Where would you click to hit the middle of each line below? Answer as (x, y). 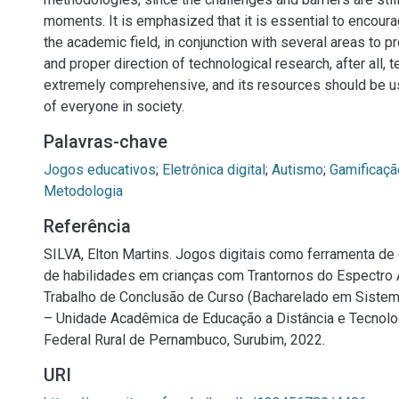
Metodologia (83, 191)
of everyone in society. (114, 106)
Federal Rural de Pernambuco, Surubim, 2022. (184, 340)
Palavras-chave (106, 142)
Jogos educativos (100, 170)
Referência (87, 226)
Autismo (297, 170)
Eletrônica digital (214, 170)
